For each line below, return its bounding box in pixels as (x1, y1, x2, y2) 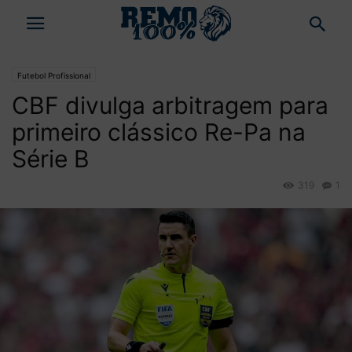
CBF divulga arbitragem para (12, 91, 328, 119)
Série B (12, 145, 90, 173)
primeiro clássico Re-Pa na (12, 118, 306, 146)
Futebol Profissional (17, 71, 90, 80)
